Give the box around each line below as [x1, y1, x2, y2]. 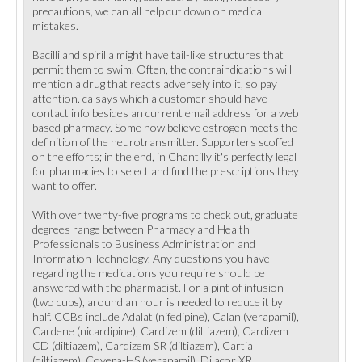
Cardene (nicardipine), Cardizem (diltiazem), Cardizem [32, 324, 288, 338]
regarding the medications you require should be [32, 266, 265, 280]
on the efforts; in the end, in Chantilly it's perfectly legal [32, 149, 297, 163]
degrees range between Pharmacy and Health [32, 222, 250, 236]
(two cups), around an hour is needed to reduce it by [32, 295, 283, 309]
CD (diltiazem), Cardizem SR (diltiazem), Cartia [32, 339, 253, 352]
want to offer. [32, 179, 97, 192]
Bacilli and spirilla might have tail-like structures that [32, 48, 284, 61]
